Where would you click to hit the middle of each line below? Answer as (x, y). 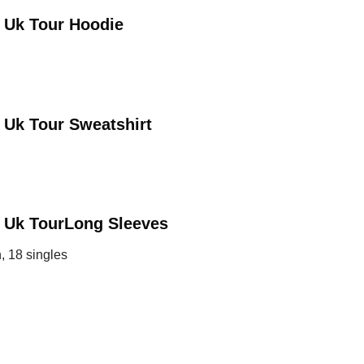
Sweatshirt (108, 124)
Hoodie (96, 25)
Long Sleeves (116, 224)
